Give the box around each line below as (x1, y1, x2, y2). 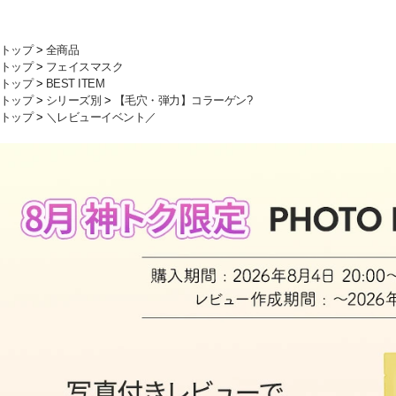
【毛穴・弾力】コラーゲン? (113, 94, 252, 107)
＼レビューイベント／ (45, 110, 156, 124)
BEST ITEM (45, 77, 104, 90)
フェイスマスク (45, 60, 123, 73)
